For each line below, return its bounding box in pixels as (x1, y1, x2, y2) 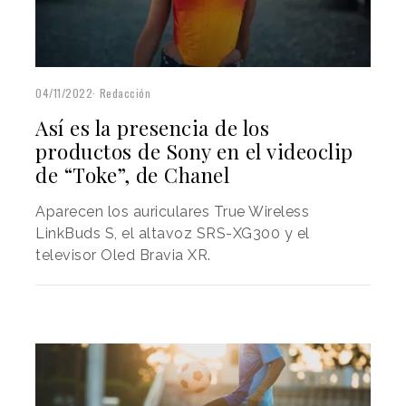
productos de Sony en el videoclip (35, 138, 353, 166)
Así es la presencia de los (35, 114, 269, 142)
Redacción (99, 85, 150, 101)
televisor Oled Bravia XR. (35, 246, 211, 265)
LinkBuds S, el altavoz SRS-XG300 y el (35, 225, 310, 243)
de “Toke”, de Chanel (35, 161, 229, 189)
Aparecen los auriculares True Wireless (35, 203, 309, 221)
